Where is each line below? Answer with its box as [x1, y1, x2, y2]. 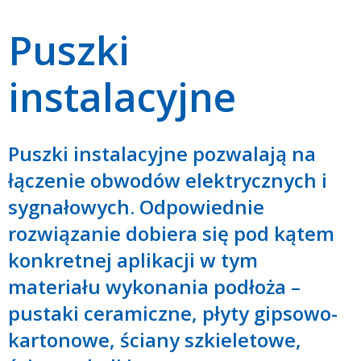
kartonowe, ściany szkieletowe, [8, 326, 301, 353]
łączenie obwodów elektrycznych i [8, 166, 327, 193]
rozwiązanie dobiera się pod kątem [8, 219, 334, 247]
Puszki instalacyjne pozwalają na [8, 139, 316, 167]
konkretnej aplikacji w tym [8, 246, 258, 273]
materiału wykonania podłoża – [8, 272, 301, 300]
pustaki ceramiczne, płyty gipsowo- [8, 299, 338, 326]
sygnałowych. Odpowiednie [8, 193, 264, 220]
